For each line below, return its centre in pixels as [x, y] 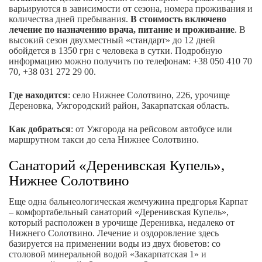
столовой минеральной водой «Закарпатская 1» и [108, 254]
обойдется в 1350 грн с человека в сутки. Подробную [116, 51]
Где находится [38, 95]
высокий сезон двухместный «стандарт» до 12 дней [112, 40]
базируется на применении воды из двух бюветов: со [115, 244]
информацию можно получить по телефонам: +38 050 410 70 [130, 61]
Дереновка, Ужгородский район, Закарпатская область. [119, 106]
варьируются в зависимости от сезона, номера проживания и [131, 9]
